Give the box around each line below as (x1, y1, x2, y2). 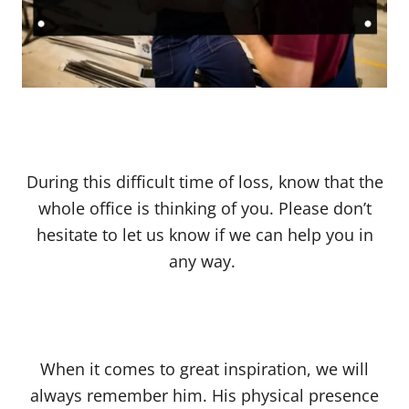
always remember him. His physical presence (30, 384, 379, 407)
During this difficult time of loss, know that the (26, 171, 383, 194)
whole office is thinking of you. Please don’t (37, 197, 372, 220)
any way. (169, 250, 240, 273)
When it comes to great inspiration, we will (40, 358, 369, 381)
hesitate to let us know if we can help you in (36, 224, 373, 246)
